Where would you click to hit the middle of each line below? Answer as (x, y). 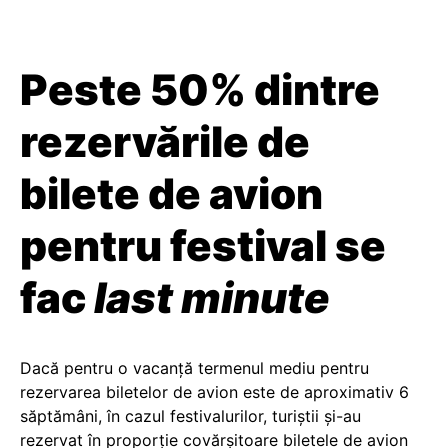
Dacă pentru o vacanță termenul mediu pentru (194, 368)
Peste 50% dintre (200, 89)
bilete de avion (171, 193)
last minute (212, 297)
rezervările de (165, 141)
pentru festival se (203, 245)
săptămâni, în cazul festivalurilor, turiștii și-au (190, 416)
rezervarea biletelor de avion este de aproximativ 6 (214, 392)
